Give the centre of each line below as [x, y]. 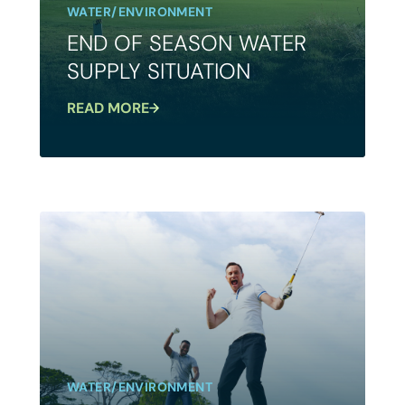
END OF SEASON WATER [187, 42]
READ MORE [108, 108]
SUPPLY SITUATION [159, 71]
